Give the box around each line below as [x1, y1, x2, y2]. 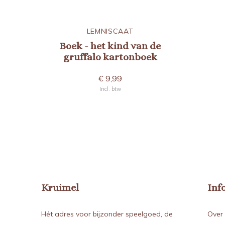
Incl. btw [99, 85, 121, 92]
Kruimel [41, 181, 79, 193]
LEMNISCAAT [86, 26, 134, 36]
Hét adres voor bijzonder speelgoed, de [41, 209, 173, 218]
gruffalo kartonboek [63, 51, 157, 63]
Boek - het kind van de [59, 40, 161, 52]
